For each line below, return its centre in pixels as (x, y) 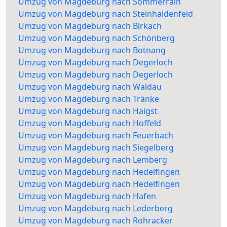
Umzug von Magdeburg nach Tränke (89, 99)
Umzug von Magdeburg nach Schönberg (97, 38)
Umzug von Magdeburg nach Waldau (90, 87)
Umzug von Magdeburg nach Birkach (90, 26)
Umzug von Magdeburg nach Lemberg (93, 160)
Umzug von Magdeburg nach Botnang (92, 50)
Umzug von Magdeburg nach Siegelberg (96, 148)
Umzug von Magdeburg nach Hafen (87, 196)
